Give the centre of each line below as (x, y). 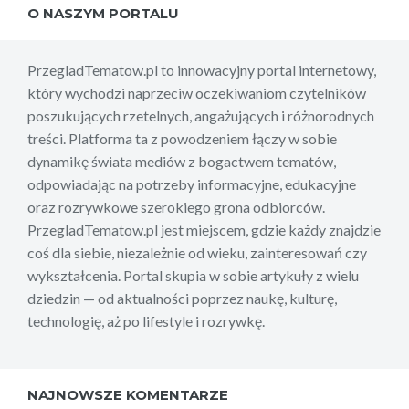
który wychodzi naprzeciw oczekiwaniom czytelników (197, 93)
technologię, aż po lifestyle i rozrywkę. (146, 321)
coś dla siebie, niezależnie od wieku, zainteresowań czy (197, 253)
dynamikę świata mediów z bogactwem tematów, (182, 162)
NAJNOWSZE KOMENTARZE (128, 395)
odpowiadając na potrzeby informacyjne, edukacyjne (192, 184)
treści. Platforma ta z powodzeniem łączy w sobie (182, 139)
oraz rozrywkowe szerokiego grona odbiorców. (176, 207)
